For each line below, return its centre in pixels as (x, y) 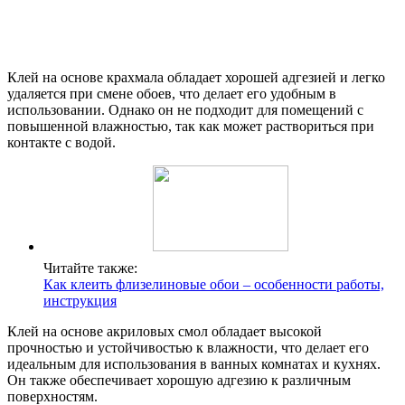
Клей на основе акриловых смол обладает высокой (165, 331)
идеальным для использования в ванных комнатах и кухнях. (194, 363)
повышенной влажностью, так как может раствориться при (191, 126)
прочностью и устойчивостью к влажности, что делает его (188, 347)
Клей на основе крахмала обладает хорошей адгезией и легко (196, 77)
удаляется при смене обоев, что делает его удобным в (172, 93)
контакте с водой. (61, 142)
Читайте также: (90, 268)
